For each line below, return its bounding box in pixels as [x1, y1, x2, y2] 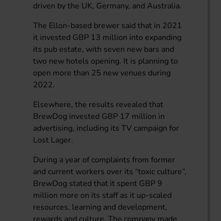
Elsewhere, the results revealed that [33, 99, 164, 110]
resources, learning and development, [33, 201, 168, 213]
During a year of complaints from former [33, 154, 176, 165]
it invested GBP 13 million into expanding [33, 32, 182, 43]
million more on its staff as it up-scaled [33, 189, 172, 201]
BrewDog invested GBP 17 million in [33, 110, 165, 122]
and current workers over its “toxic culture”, [33, 166, 187, 177]
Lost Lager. [33, 134, 74, 146]
